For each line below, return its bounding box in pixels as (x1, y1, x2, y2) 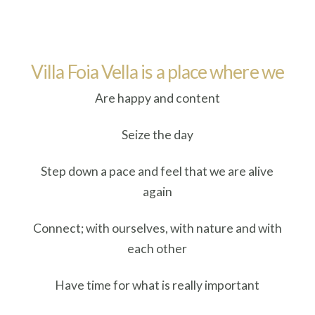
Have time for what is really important (55, 278, 260, 293)
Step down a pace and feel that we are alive (41, 163, 274, 179)
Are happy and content (94, 90, 220, 105)
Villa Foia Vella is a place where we (31, 60, 284, 84)
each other (127, 240, 188, 256)
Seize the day (121, 127, 193, 142)
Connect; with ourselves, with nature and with (32, 220, 282, 236)
